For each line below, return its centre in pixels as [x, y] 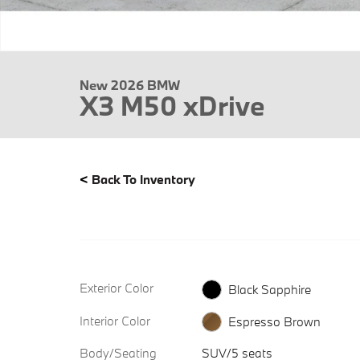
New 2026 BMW [130, 85]
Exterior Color [117, 288]
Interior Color [115, 320]
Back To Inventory [143, 179]
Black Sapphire [269, 289]
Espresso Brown [274, 322]
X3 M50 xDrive [172, 106]
